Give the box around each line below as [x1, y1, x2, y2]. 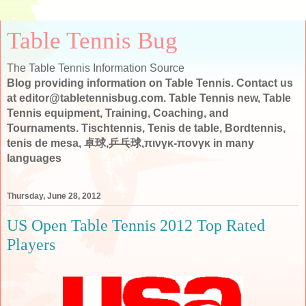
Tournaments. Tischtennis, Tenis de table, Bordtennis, [7, 122, 286, 134]
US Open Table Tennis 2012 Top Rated [7, 216, 265, 235]
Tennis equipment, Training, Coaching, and [7, 107, 229, 119]
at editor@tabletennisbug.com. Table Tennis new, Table [7, 92, 291, 104]
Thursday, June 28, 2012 [7, 191, 101, 201]
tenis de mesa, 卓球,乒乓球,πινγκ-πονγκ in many [7, 137, 254, 149]
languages [7, 152, 61, 164]
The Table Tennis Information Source [7, 62, 184, 74]
